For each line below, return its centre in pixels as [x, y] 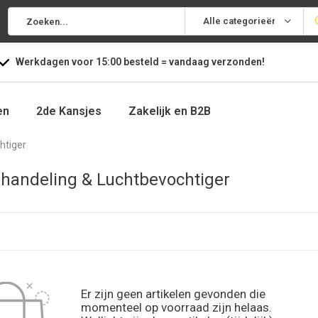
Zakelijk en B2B [170, 111]
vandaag [190, 62]
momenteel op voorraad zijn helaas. [176, 307]
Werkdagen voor [55, 62]
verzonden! [238, 62]
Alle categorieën [240, 21]
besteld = [145, 62]
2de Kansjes [69, 111]
